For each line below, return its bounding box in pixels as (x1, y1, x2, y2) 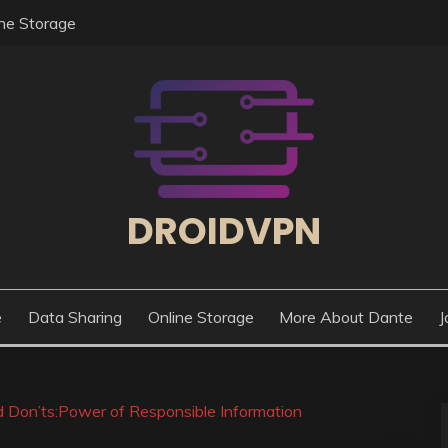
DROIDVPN (127, 205, 321, 257)
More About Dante (279, 307, 414, 327)
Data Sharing (27, 307, 122, 327)
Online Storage (147, 307, 254, 327)
